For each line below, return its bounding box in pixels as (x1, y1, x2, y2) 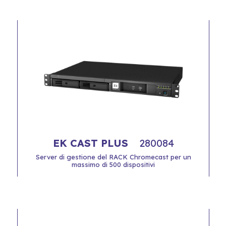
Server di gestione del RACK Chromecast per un (35, 152, 191, 161)
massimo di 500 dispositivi (72, 160, 155, 168)
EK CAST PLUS (52, 136, 131, 149)
